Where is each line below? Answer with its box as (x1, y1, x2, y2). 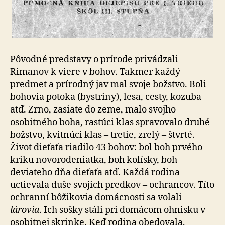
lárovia (10, 204, 39, 216)
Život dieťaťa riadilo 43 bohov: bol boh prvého (10, 141, 202, 153)
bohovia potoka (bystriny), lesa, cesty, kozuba (10, 91, 201, 103)
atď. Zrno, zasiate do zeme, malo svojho (10, 103, 176, 116)
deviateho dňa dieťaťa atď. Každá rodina (10, 166, 180, 178)
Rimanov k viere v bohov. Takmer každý (10, 66, 180, 78)
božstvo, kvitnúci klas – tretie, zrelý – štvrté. (10, 129, 195, 141)
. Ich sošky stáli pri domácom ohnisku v (39, 204, 205, 216)
